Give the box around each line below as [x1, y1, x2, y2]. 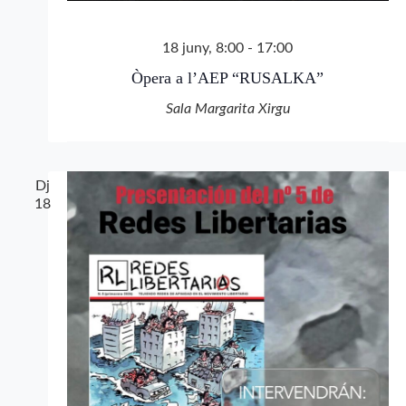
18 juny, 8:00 [162, 40, 244, 55]
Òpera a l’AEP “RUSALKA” [131, 68, 324, 87]
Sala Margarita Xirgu [165, 101, 290, 116]
